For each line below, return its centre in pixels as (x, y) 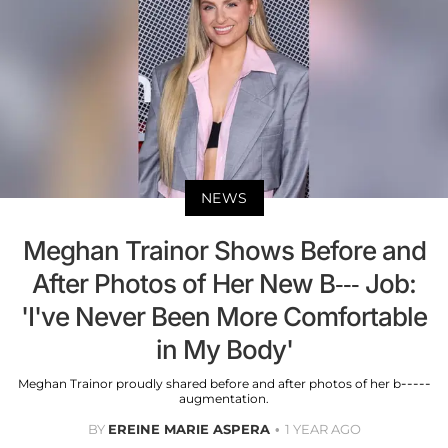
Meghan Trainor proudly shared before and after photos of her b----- (224, 383)
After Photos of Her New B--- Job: (224, 283)
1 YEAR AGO (322, 428)
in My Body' (224, 349)
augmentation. (224, 398)
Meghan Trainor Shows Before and (224, 250)
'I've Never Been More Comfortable (224, 316)
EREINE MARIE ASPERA (188, 428)
